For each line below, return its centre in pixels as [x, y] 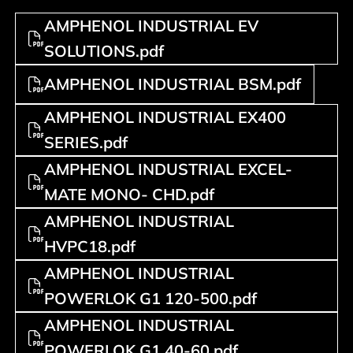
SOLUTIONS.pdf [104, 51]
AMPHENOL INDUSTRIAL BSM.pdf [173, 84]
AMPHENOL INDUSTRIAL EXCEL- [169, 169]
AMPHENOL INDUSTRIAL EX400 [165, 117]
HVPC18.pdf [90, 246]
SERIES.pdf [86, 142]
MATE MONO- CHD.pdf [130, 194]
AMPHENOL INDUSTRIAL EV [152, 26]
